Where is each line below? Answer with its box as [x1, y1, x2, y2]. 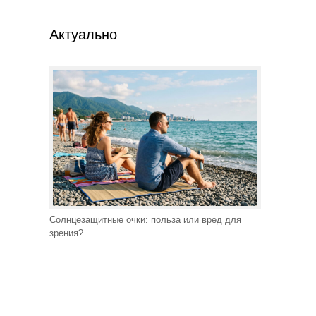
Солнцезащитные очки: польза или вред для [49, 214, 241, 225]
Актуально [49, 26, 117, 42]
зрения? [49, 227, 83, 238]
